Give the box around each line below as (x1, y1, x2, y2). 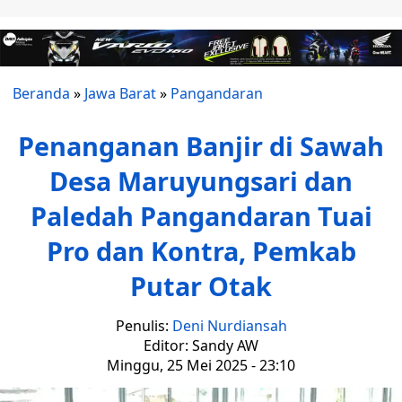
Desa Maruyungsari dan (49, 163, 353, 199)
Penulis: (115, 316, 172, 336)
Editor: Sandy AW (144, 336, 258, 356)
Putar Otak (130, 268, 272, 304)
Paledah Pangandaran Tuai (30, 198, 372, 234)
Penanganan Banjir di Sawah (18, 128, 384, 164)
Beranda (13, 83, 70, 104)
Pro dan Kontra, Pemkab (46, 233, 356, 269)
